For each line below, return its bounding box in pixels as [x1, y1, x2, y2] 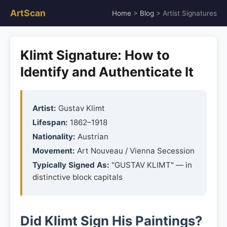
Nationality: [32, 132, 75, 141]
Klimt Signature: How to [20, 47, 170, 63]
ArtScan [10, 8, 46, 18]
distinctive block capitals [32, 172, 123, 182]
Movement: [32, 146, 75, 156]
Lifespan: [32, 118, 68, 127]
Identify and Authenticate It [20, 64, 194, 80]
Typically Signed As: [32, 160, 109, 170]
